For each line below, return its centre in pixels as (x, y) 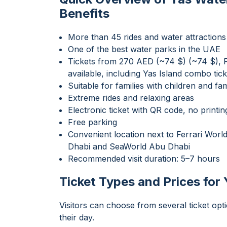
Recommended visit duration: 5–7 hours (144, 159)
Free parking (92, 122)
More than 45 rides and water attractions (147, 37)
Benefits (84, 13)
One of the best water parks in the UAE (144, 49)
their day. (77, 217)
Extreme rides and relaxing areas (131, 98)
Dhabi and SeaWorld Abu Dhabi (129, 146)
